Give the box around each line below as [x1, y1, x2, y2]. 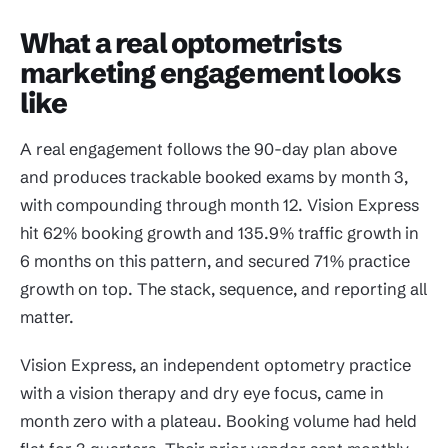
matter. [20, 307, 74, 328]
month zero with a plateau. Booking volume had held [20, 410, 417, 431]
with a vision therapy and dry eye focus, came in [20, 382, 384, 403]
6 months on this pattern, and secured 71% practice [20, 251, 410, 272]
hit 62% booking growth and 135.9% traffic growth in [20, 223, 419, 244]
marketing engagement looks [20, 56, 402, 91]
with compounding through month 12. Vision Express [20, 195, 419, 216]
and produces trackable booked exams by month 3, [20, 167, 408, 188]
